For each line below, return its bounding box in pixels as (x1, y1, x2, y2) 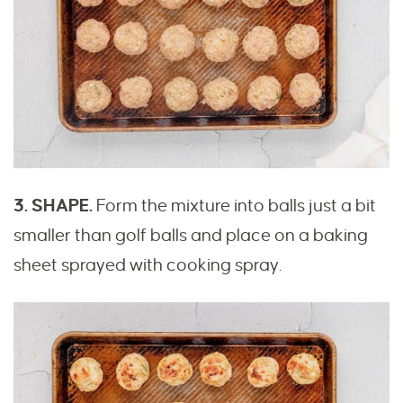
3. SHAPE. (13, 196, 93, 216)
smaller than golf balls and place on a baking (13, 226, 368, 246)
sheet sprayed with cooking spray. (13, 255, 282, 275)
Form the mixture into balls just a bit (93, 196, 376, 216)
